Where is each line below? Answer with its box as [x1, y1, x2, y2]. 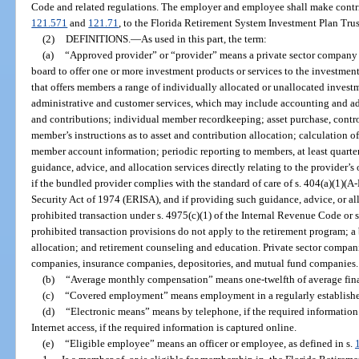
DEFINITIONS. [65, 32, 131, 45]
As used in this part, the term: [140, 32, 267, 45]
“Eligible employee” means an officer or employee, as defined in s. [64, 337, 355, 349]
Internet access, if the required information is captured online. [31, 321, 297, 333]
